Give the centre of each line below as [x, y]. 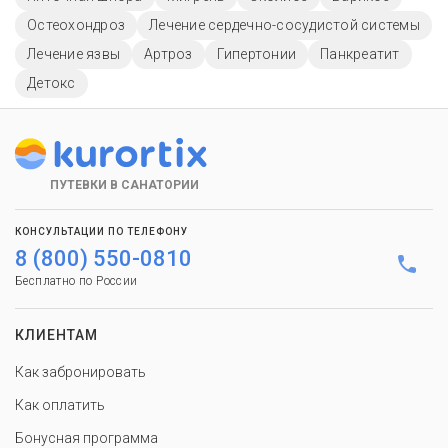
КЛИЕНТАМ [56, 335]
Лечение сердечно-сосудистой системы [284, 25]
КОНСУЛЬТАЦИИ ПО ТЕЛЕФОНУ [101, 231]
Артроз [168, 54]
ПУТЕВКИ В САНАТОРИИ [124, 185]
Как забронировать [80, 372]
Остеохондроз [76, 25]
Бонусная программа [86, 438]
